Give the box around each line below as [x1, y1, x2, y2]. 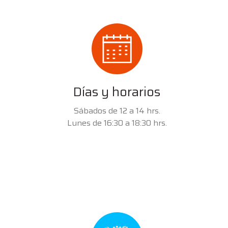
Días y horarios [73, 81, 161, 102]
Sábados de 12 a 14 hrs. [73, 104, 160, 117]
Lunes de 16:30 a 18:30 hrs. [67, 116, 167, 129]
